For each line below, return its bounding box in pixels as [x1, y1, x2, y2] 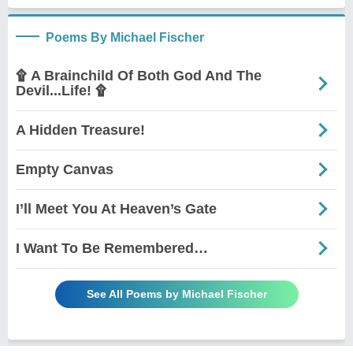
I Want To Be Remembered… [16, 240, 208, 256]
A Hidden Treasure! [16, 121, 145, 138]
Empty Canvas [16, 161, 113, 177]
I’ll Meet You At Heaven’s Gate [16, 200, 217, 217]
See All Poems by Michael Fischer [86, 287, 267, 300]
